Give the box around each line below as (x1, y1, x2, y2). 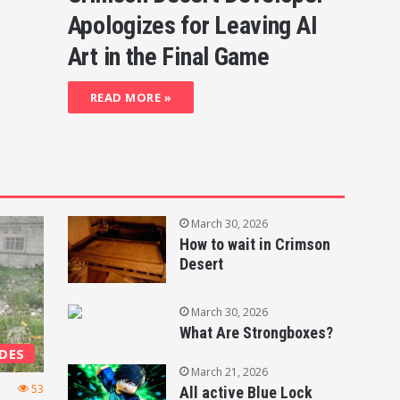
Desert (179, 254, 223, 274)
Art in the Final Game (67, 42, 270, 72)
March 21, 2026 (190, 364, 268, 380)
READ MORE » (89, 89, 172, 106)
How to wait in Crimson (179, 235, 330, 254)
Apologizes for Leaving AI (67, 11, 318, 41)
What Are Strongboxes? (179, 323, 333, 343)
